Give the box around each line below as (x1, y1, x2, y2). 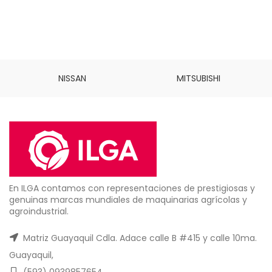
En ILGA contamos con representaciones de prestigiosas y (9, 182, 255, 194)
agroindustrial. (9, 205, 69, 217)
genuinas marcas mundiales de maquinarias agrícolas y (9, 193, 247, 206)
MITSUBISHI (177, 72, 221, 84)
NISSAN (58, 72, 86, 84)
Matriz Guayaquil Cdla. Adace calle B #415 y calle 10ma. (21, 231, 257, 244)
